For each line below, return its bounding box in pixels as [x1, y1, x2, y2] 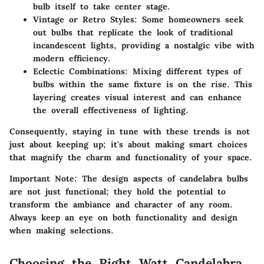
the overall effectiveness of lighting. [33, 105, 189, 116]
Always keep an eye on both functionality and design [9, 212, 237, 223]
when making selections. [9, 225, 114, 236]
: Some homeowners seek [134, 14, 243, 25]
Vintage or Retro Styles [33, 14, 134, 25]
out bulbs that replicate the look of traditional [33, 27, 233, 38]
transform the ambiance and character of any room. [9, 199, 233, 210]
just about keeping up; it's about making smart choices [9, 139, 247, 150]
